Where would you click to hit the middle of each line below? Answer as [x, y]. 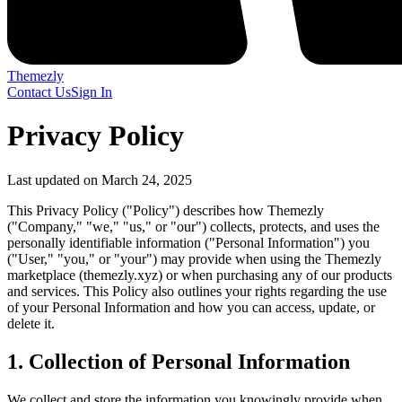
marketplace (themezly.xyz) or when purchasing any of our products [200, 275]
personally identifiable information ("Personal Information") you [188, 242]
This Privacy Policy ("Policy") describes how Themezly [166, 210]
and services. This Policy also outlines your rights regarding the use [197, 291]
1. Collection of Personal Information [179, 361]
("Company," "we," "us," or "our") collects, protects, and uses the [193, 226]
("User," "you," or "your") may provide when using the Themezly [194, 258]
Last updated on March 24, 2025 [100, 179]
